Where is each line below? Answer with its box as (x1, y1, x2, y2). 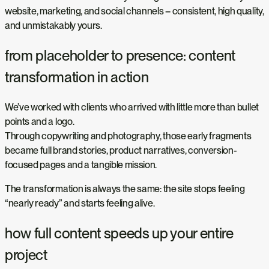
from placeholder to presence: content (5, 47, 236, 65)
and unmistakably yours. (5, 20, 102, 32)
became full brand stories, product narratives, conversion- (5, 145, 237, 157)
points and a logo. (5, 116, 74, 128)
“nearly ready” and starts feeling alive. (5, 198, 155, 210)
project (5, 246, 47, 264)
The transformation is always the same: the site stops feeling (5, 183, 245, 195)
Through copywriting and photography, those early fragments (5, 130, 252, 142)
